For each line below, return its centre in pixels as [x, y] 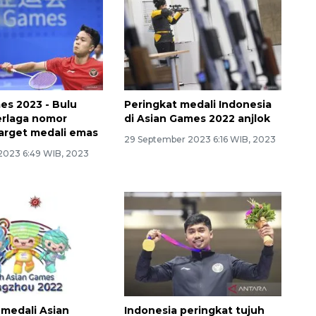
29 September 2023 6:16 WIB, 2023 [200, 139]
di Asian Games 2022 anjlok [197, 118]
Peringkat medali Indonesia [197, 104]
